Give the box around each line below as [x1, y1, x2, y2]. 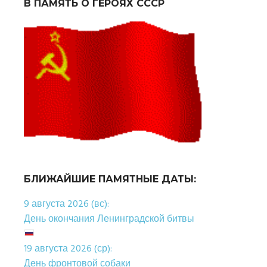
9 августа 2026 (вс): [24, 196, 109, 212]
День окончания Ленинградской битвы [24, 211, 194, 227]
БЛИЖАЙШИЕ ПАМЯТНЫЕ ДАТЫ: [24, 173, 196, 185]
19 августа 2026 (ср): [24, 241, 112, 257]
